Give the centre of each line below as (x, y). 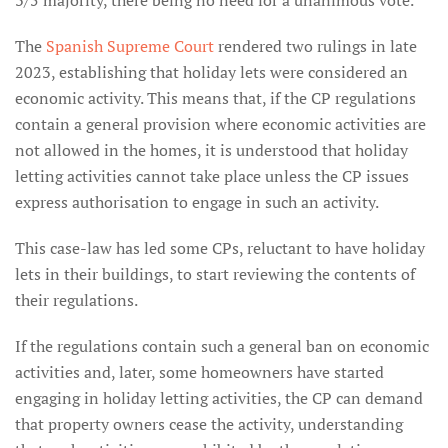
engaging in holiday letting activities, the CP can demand (219, 398)
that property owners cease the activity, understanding (209, 424)
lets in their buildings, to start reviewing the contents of (215, 274)
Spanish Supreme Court (130, 46)
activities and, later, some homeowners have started (199, 372)
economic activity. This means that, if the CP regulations (215, 98)
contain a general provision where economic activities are (220, 124)
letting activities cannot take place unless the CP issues (212, 176)
